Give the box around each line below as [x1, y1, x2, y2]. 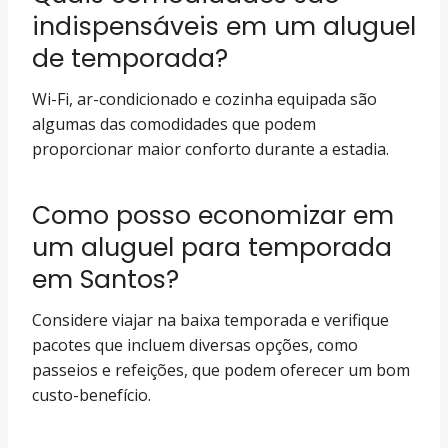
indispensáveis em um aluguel [32, 8, 416, 44]
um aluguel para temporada [32, 229, 392, 265]
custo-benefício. [32, 384, 151, 406]
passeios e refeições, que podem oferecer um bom [32, 359, 410, 381]
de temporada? [32, 40, 228, 76]
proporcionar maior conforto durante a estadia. [32, 138, 389, 160]
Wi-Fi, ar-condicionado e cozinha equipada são [32, 88, 377, 110]
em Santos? [32, 261, 179, 297]
